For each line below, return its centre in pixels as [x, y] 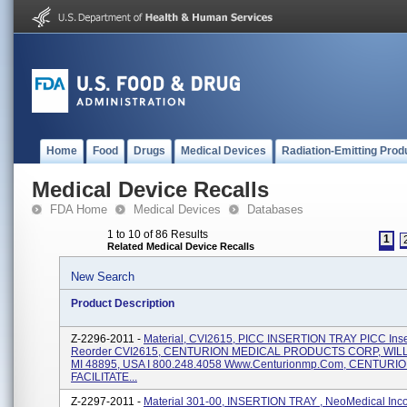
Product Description [123, 303]
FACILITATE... [104, 377]
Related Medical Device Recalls [181, 246]
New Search [103, 277]
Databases [275, 209]
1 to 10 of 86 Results [158, 234]
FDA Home [79, 209]
